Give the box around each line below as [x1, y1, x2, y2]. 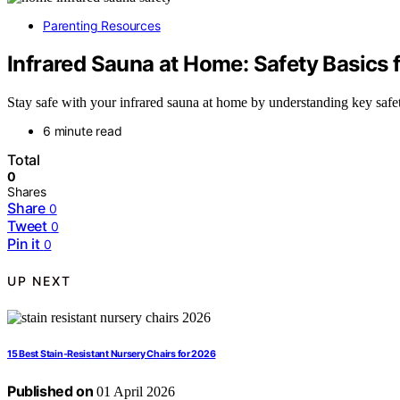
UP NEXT [7, 273, 71, 289]
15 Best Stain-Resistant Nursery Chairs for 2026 [7, 347, 216, 360]
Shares [7, 183, 46, 199]
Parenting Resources [43, 18, 161, 33]
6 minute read [43, 122, 122, 138]
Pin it [7, 234, 40, 253]
